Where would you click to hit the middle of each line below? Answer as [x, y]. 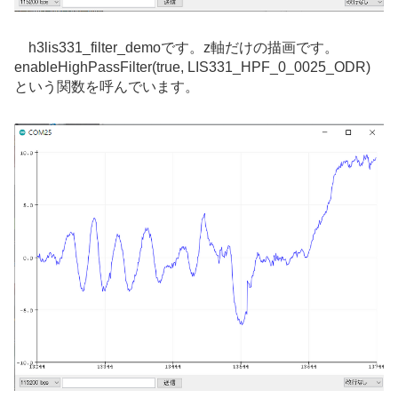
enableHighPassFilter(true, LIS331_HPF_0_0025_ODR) [192, 67]
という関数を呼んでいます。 [107, 86]
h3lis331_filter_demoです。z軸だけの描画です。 [183, 47]
